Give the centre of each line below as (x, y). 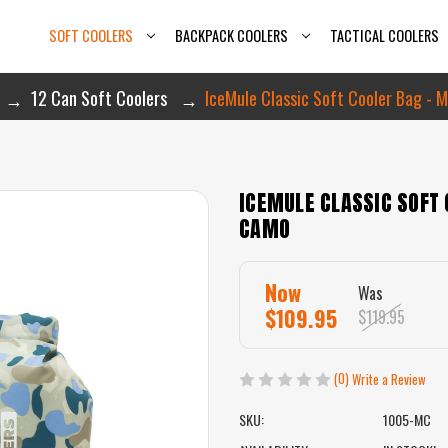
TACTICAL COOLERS (384, 36)
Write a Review (389, 379)
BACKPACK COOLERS (231, 36)
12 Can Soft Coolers (98, 97)
